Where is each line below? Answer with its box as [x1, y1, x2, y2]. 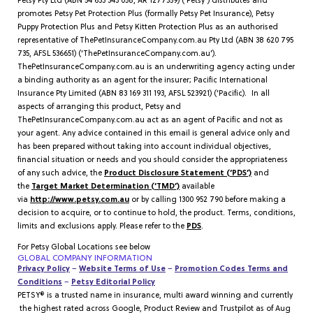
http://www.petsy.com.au [30, 196, 129, 204]
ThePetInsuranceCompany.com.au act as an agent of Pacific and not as [17, 116, 283, 124]
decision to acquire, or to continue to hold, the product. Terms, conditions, [17, 209, 296, 217]
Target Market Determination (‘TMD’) [31, 182, 180, 191]
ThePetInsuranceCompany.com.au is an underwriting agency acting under [17, 63, 295, 71]
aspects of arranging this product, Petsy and [17, 103, 181, 111]
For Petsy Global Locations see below [17, 243, 150, 252]
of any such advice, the [17, 169, 104, 177]
